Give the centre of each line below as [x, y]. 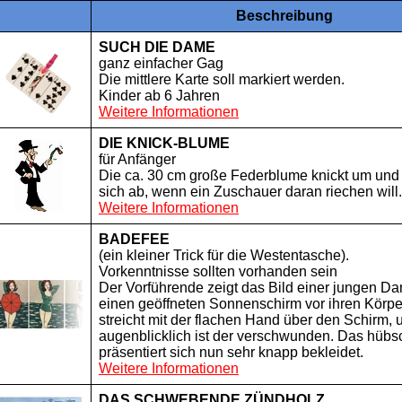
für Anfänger [137, 159]
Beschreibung [284, 16]
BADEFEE [134, 239]
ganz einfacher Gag [161, 63]
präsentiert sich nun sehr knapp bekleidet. [231, 352]
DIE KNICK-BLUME [164, 143]
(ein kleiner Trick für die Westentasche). [224, 255]
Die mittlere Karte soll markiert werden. [222, 79]
